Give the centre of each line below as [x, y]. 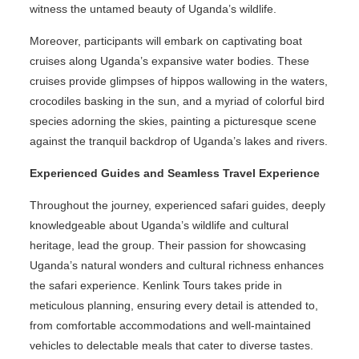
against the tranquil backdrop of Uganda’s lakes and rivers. [178, 141]
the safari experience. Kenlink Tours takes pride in [155, 285]
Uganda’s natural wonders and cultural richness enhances [176, 265]
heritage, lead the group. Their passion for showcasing [167, 245]
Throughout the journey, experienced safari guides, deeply [177, 205]
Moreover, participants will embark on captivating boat [165, 40]
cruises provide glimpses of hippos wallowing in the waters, [178, 81]
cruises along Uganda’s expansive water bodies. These [169, 61]
